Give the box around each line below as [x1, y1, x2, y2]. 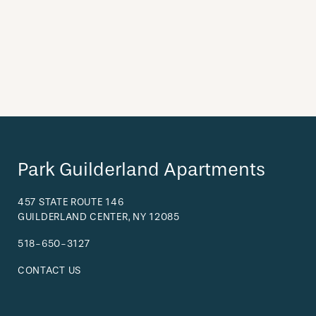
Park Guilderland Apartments [18, 158, 265, 181]
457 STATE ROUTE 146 [18, 195, 124, 208]
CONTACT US [18, 264, 81, 276]
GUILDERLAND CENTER [18, 210, 128, 223]
